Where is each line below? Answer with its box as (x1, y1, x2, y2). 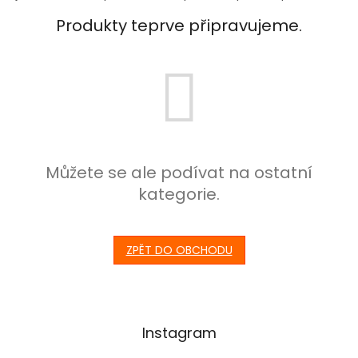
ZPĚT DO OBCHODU (125, 242, 233, 258)
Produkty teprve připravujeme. (56, 14, 302, 37)
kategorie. (138, 183, 220, 205)
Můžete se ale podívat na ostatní (46, 161, 312, 184)
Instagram (141, 323, 217, 343)
